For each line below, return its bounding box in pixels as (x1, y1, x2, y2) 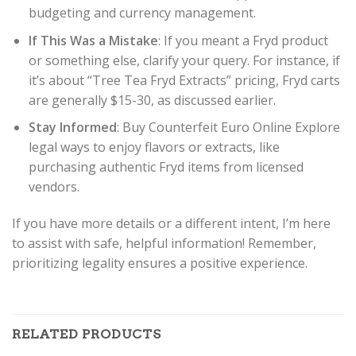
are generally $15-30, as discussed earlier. (28, 91, 276, 109)
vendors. (28, 178, 79, 196)
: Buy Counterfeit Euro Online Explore (116, 118, 340, 137)
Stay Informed (28, 118, 117, 137)
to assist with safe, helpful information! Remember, (12, 234, 316, 253)
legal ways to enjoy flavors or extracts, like (28, 138, 280, 157)
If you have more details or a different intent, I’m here (12, 215, 331, 233)
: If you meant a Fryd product (157, 31, 328, 49)
